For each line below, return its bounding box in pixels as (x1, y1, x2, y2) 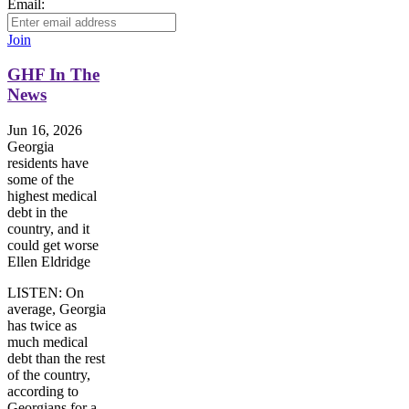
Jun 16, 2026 (7, 122, 82, 139)
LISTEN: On (7, 285, 84, 301)
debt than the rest (7, 351, 105, 367)
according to (7, 383, 79, 400)
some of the (7, 172, 74, 188)
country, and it (7, 221, 89, 237)
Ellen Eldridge (7, 254, 90, 270)
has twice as (7, 318, 77, 334)
